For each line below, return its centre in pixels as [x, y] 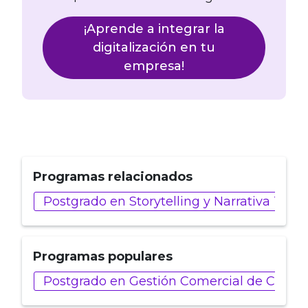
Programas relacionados [113, 177]
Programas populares [103, 257]
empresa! [154, 66]
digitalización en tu [154, 48]
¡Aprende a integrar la [154, 29]
